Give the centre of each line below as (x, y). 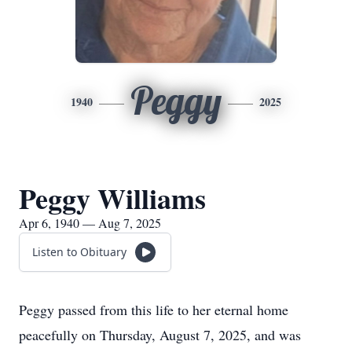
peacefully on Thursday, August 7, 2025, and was (160, 335)
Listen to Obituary (79, 252)
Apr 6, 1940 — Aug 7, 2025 (90, 223)
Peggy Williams (112, 198)
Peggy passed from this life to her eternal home (154, 310)
